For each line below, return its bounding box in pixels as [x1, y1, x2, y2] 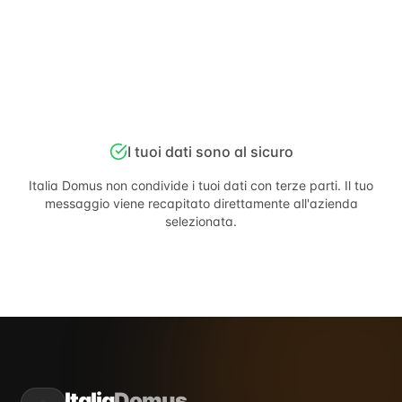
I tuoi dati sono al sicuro [127, 143, 293, 161]
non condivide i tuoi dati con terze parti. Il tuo [102, 178, 373, 193]
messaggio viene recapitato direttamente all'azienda [44, 196, 358, 211]
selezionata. [165, 214, 237, 229]
